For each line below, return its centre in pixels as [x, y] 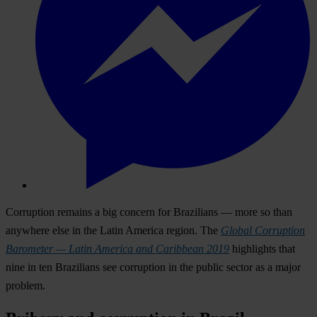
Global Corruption [263, 230]
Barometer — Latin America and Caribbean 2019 [117, 248]
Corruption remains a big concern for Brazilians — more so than [149, 212]
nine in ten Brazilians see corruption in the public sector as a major [153, 267]
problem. [25, 285]
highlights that [262, 248]
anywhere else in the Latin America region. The [113, 230]
